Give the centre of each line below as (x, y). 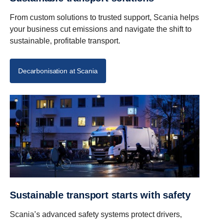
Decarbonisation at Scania (58, 71)
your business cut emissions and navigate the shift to (101, 29)
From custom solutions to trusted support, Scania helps (104, 17)
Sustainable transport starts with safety (103, 195)
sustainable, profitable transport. (65, 41)
